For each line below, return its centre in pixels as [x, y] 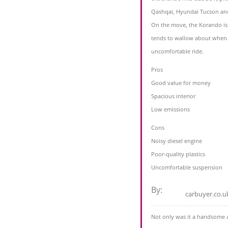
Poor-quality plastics [178, 154]
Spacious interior [173, 96]
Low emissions [170, 109]
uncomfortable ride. [177, 51]
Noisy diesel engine [177, 141]
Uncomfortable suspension [187, 167]
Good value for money [181, 83]
